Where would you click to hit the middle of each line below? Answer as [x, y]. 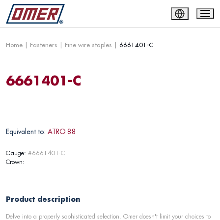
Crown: [15, 162]
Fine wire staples [88, 45]
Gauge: [16, 153]
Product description [43, 199]
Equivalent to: [26, 132]
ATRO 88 [62, 132]
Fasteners [44, 45]
